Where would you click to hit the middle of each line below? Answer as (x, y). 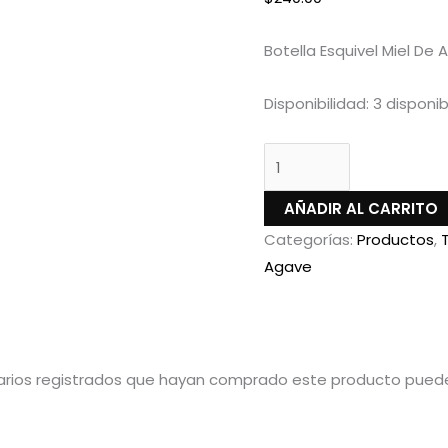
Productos (395, 239)
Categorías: (310, 239)
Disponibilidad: (316, 104)
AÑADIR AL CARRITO (361, 208)
